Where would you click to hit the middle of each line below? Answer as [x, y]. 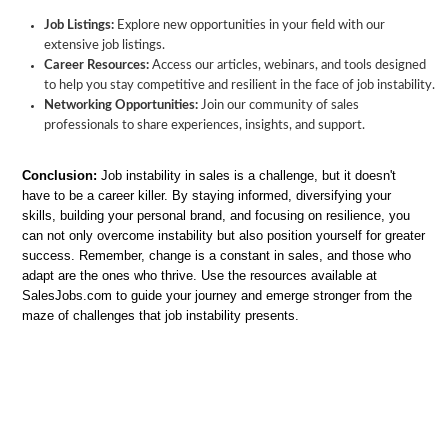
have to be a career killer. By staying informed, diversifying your [206, 195]
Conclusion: [59, 175]
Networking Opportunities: [121, 105]
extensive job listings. [104, 45]
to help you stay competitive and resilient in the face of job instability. [239, 85]
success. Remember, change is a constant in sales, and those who [216, 255]
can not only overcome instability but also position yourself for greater [223, 235]
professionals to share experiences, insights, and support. [204, 125]
